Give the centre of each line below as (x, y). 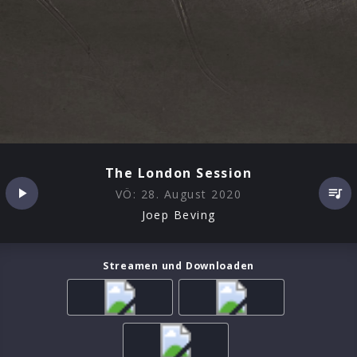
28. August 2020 (191, 194)
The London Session (178, 173)
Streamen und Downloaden (178, 265)
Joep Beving (178, 214)
